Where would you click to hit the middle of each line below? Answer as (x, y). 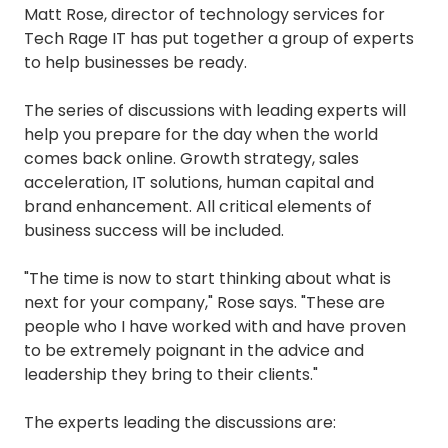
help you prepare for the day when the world (201, 135)
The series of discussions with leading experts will (215, 111)
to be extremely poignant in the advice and (194, 351)
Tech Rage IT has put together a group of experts (219, 39)
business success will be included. (154, 231)
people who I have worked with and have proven (215, 327)
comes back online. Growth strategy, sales (191, 159)
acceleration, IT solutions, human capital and (199, 183)
